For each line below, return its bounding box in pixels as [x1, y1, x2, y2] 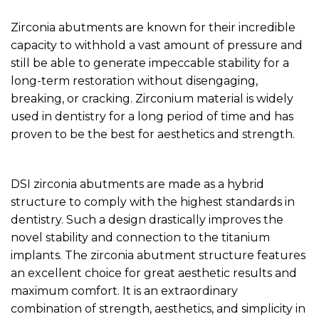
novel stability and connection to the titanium [11, 231, 270, 245]
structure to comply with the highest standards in [11, 195, 295, 209]
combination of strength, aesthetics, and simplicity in [11, 302, 305, 316]
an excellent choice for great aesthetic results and [11, 266, 297, 281]
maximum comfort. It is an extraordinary [11, 284, 238, 298]
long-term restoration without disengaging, [11, 73, 258, 88]
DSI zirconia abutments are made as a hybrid [11, 177, 264, 192]
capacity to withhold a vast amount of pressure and [11, 38, 303, 52]
